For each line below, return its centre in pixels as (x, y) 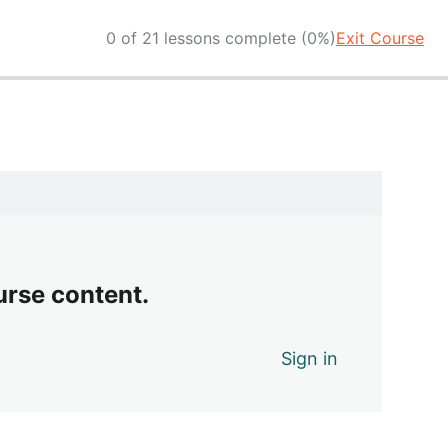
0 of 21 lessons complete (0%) (221, 37)
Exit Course (380, 37)
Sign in (310, 358)
